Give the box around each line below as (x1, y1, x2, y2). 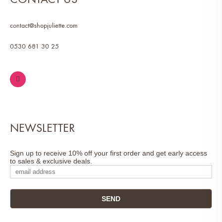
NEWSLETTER (10, 120, 75, 135)
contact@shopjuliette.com (10, 21, 78, 30)
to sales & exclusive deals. (10, 157, 92, 165)
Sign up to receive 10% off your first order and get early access (10, 149, 207, 157)
